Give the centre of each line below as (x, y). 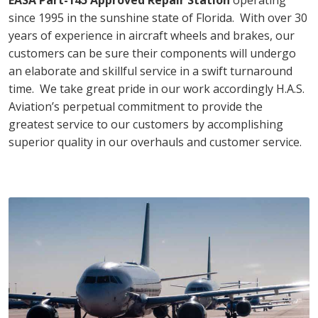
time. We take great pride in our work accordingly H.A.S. (157, 88)
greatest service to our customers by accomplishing (146, 124)
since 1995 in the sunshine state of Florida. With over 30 (158, 17)
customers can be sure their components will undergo (152, 53)
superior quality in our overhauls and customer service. (155, 142)
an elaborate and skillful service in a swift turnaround (150, 71)
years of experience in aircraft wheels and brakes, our (152, 35)
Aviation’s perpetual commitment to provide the (136, 106)
